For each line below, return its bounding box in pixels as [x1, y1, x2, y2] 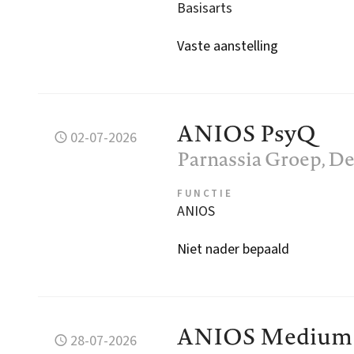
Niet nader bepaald [177, 239, 289, 259]
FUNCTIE [177, 186, 233, 201]
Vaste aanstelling [177, 36, 278, 56]
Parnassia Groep [177, 145, 322, 172]
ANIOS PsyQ [177, 117, 316, 149]
